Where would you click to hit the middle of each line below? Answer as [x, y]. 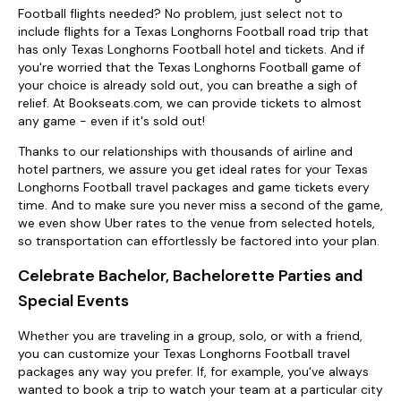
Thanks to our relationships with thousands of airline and [185, 151]
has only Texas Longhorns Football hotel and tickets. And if [191, 49]
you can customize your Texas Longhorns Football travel [184, 353]
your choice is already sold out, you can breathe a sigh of [188, 85]
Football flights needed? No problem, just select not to [180, 13]
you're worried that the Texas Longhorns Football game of [189, 67]
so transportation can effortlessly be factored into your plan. [199, 240]
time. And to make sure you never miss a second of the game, [200, 205]
